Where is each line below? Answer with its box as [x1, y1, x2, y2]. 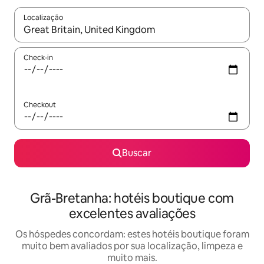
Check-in [24, 53, 53, 62]
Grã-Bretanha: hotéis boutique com [30, 190, 234, 207]
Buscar [122, 147, 151, 159]
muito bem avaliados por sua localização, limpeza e [21, 240, 243, 252]
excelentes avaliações [68, 205, 196, 222]
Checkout [24, 100, 56, 110]
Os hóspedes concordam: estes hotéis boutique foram [15, 228, 249, 240]
